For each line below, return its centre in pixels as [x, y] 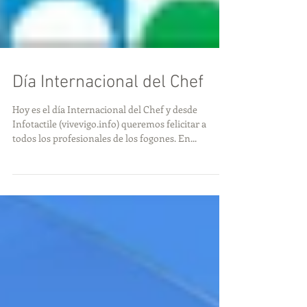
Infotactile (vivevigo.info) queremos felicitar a [109, 151]
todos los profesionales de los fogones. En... [105, 165]
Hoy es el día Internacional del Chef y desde [105, 137]
